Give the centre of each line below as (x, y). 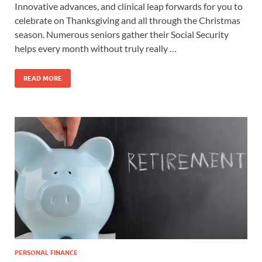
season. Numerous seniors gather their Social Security (122, 35)
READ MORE (43, 79)
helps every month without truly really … (96, 49)
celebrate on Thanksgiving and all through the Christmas (127, 20)
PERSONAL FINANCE (46, 253)
